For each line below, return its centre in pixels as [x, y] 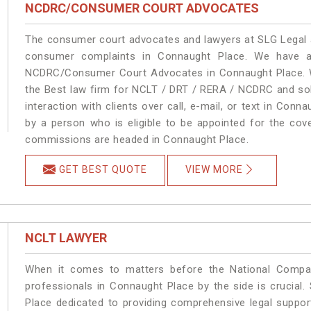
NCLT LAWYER [66, 237]
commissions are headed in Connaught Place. [137, 139]
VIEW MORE [215, 169]
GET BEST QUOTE [103, 169]
